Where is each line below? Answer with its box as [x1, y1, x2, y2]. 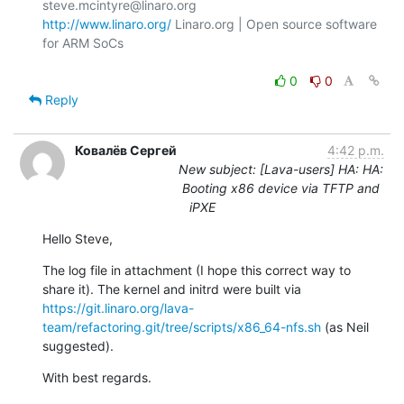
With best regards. [42, 369, 151, 385]
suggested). [42, 337, 114, 353]
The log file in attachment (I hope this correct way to [42, 262, 351, 278]
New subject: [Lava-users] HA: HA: [178, 161, 383, 177]
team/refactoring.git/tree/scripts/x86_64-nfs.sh [42, 318, 321, 335]
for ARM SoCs [42, 34, 124, 50]
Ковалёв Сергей [75, 142, 177, 158]
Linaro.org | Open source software [171, 15, 377, 32]
